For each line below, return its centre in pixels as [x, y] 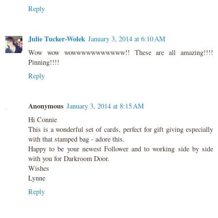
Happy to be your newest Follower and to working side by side [121, 149]
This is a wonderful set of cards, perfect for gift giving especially [121, 129]
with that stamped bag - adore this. [76, 139]
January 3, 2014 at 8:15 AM [105, 106]
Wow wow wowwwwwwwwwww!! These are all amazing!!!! [121, 53]
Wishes [39, 168]
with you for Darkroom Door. [69, 159]
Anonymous [46, 106]
